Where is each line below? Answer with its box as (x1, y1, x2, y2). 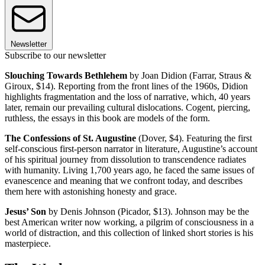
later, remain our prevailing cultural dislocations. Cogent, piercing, (5, 102, 250, 113)
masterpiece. (5, 238, 51, 249)
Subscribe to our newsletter (5, 50, 106, 61)
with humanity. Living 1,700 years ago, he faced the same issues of (5, 165, 254, 176)
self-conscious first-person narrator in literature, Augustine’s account (5, 144, 257, 154)
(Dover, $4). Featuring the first (136, 133, 252, 144)
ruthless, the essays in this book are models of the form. (5, 113, 210, 124)
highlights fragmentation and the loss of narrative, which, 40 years (5, 92, 250, 102)
